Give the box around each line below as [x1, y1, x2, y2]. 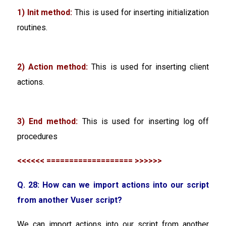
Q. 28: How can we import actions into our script [17, 180, 209, 190]
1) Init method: [17, 7, 73, 17]
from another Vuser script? [17, 195, 122, 205]
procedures [17, 131, 58, 141]
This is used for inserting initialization [72, 7, 209, 17]
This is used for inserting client [88, 62, 209, 72]
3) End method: [17, 116, 78, 126]
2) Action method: [17, 62, 88, 72]
